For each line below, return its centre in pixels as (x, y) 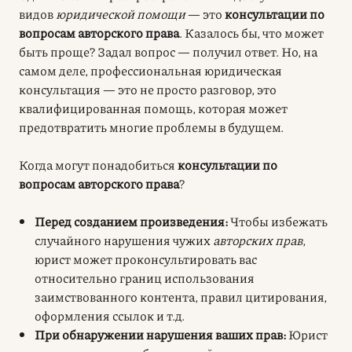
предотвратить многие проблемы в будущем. (151, 126)
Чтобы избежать (278, 221)
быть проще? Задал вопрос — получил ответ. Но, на (168, 51)
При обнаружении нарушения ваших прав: (160, 334)
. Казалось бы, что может (251, 32)
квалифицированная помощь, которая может (153, 108)
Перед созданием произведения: (131, 221)
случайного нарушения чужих (124, 240)
